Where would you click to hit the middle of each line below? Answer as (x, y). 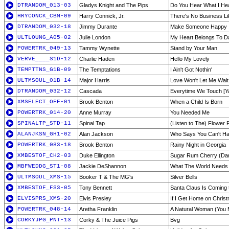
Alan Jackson (96, 134)
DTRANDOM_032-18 (44, 27)
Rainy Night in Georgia (198, 145)
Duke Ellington (97, 155)
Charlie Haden (97, 59)
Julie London (95, 37)
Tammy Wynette (99, 48)
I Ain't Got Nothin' (191, 70)
